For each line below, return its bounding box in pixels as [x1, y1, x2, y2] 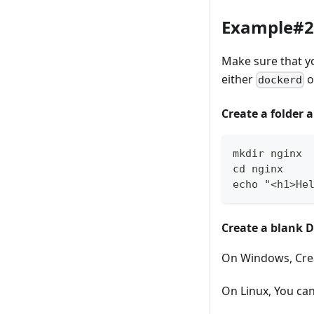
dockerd [258, 73, 303, 86]
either [221, 71, 256, 87]
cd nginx [233, 162, 283, 175]
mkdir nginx [233, 146, 302, 160]
